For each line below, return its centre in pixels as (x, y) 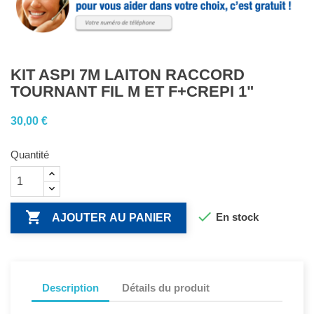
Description (70, 287)
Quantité (30, 155)
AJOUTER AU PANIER (112, 218)
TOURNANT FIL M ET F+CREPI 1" (132, 92)
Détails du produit (166, 287)
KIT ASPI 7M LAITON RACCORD (128, 75)
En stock (236, 217)
